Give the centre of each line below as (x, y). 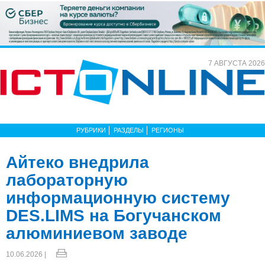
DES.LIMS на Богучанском (114, 215)
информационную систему (118, 198)
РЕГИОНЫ (168, 130)
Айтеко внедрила (77, 162)
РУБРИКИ (91, 130)
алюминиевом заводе (97, 233)
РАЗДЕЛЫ (129, 130)
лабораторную (67, 180)
